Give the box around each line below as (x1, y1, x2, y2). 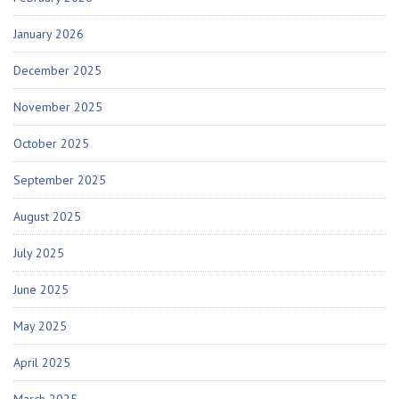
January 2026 (13, 26, 84, 43)
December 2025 (13, 62, 102, 79)
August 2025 (13, 208, 81, 225)
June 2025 (13, 281, 69, 298)
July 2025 (13, 245, 64, 262)
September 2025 (13, 172, 106, 189)
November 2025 (13, 99, 102, 116)
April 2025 (13, 354, 70, 371)
